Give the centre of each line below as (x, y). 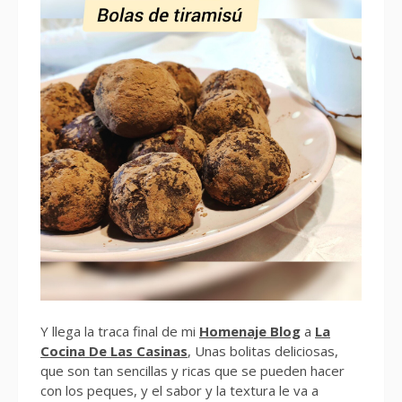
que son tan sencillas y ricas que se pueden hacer (192, 370)
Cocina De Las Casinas (114, 350)
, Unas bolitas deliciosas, (263, 350)
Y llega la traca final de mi (120, 331)
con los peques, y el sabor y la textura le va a (179, 390)
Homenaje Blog (250, 331)
